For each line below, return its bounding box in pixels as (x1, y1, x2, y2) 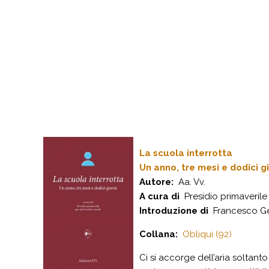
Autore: (139, 177, 174, 187)
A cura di (139, 191, 180, 202)
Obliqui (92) (183, 229, 232, 240)
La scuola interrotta (139, 148, 232, 159)
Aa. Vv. (174, 177, 205, 187)
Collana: (139, 229, 178, 240)
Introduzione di (139, 205, 208, 216)
